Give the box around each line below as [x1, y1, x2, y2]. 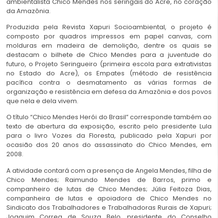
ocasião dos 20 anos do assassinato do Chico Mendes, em [6, 140, 212, 150]
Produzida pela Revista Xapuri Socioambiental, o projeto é [6, 22, 212, 32]
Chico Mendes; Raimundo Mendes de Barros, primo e [6, 175, 212, 184]
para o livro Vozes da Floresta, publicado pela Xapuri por [6, 131, 212, 141]
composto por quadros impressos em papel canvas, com [6, 32, 212, 41]
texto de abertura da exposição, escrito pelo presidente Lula [6, 122, 212, 131]
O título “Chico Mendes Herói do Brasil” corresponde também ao [6, 112, 212, 122]
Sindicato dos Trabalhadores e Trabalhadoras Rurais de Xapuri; [6, 202, 212, 212]
